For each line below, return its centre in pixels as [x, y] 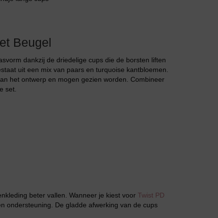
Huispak [149, 93]
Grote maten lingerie [169, 209]
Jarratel [148, 12]
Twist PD [151, 195]
